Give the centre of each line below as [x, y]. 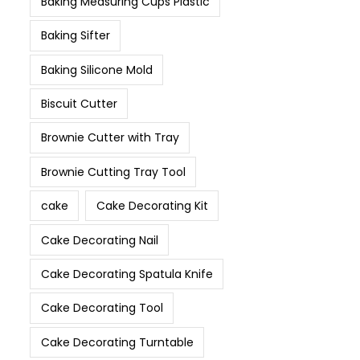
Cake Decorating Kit [152, 206]
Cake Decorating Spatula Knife [127, 274]
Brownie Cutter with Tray [110, 138]
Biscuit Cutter [79, 104]
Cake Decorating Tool [102, 308]
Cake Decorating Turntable [117, 342]
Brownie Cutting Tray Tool [113, 172]
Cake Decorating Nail [99, 240]
